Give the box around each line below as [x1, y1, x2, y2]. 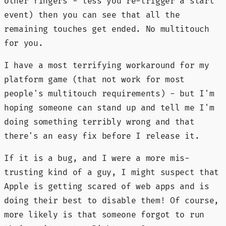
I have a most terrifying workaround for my [4, 60, 209, 71]
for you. [4, 38, 43, 48]
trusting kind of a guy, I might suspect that [4, 167, 219, 178]
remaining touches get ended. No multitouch [4, 24, 209, 34]
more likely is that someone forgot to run [4, 209, 204, 220]
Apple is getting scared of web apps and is [4, 181, 209, 192]
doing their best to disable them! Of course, [4, 195, 219, 206]
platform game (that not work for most [4, 74, 185, 85]
